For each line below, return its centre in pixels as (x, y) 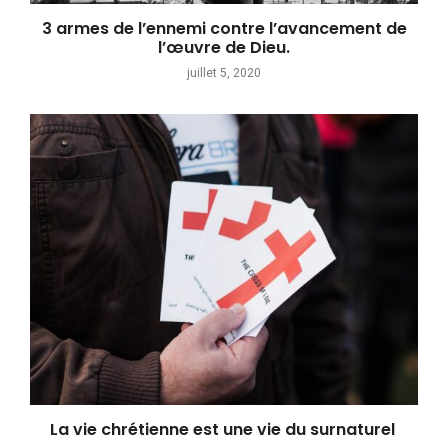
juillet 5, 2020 (224, 73)
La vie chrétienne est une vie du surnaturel (224, 430)
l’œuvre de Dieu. (224, 48)
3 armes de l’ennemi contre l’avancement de (224, 29)
